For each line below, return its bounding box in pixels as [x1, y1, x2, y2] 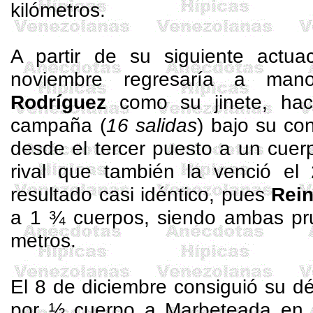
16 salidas [105, 114, 198, 136]
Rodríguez [10, 91, 107, 113]
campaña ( [10, 114, 106, 136]
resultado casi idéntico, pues [10, 183, 272, 205]
